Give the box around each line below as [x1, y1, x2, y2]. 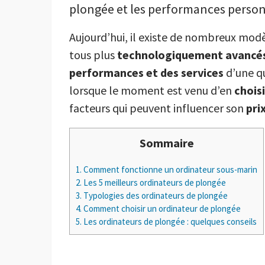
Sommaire [139, 135, 194, 151]
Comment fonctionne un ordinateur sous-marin [82, 164, 257, 176]
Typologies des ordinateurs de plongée [82, 190, 228, 202]
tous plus [69, 47, 117, 63]
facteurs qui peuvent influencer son [69, 101, 246, 116]
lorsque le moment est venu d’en [69, 83, 234, 98]
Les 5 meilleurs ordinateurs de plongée [82, 177, 226, 189]
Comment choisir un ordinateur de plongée [82, 203, 241, 215]
